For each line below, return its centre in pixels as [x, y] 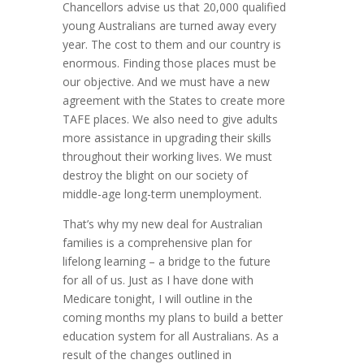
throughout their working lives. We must [168, 157]
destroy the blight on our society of [156, 175]
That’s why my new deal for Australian [163, 224]
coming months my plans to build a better [173, 318]
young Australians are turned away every [170, 26]
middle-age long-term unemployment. [162, 194]
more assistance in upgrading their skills [167, 138]
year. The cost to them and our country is [172, 45]
